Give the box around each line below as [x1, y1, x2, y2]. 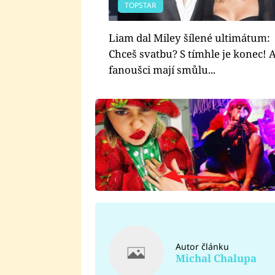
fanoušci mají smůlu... [109, 63, 215, 77]
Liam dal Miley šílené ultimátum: [109, 31, 270, 45]
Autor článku [175, 240, 229, 252]
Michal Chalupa [175, 250, 257, 265]
